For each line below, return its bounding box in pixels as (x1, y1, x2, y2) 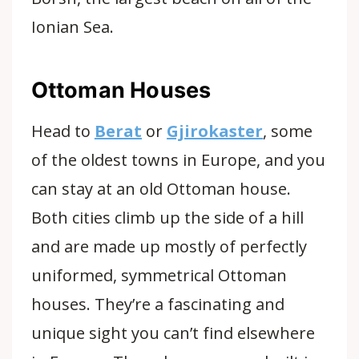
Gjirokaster (167, 120, 264, 142)
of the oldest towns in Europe (30, 149, 257, 171)
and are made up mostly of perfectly (30, 236, 308, 257)
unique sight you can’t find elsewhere (30, 322, 316, 344)
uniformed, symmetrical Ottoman (30, 264, 288, 286)
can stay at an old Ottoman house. (30, 178, 292, 200)
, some (263, 120, 313, 142)
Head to (30, 120, 95, 142)
